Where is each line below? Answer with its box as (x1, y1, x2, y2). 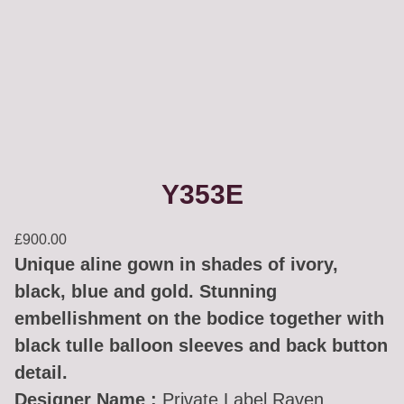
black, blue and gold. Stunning (14, 281, 277, 302)
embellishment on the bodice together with (14, 308, 384, 329)
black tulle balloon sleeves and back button (14, 335, 388, 356)
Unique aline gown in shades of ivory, (14, 254, 338, 275)
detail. (14, 363, 68, 383)
